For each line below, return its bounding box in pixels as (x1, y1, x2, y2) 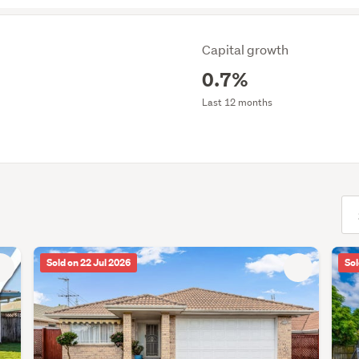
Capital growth (202, 41, 288, 58)
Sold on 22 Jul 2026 (46, 256, 131, 270)
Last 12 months (202, 95, 272, 109)
